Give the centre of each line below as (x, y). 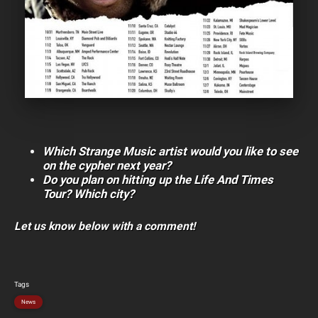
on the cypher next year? (107, 166)
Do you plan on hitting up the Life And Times (158, 180)
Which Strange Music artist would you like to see (170, 152)
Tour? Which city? (88, 194)
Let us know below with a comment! (105, 226)
